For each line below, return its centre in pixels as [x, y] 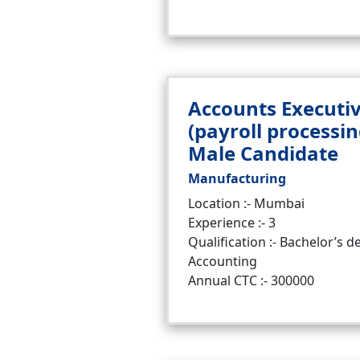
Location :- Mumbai [246, 203]
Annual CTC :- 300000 [251, 280]
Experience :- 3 [232, 223]
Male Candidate [263, 153]
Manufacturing [237, 178]
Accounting [223, 261]
